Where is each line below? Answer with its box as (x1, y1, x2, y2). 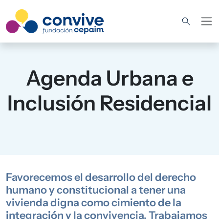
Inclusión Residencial (7, 90, 212, 116)
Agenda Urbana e (25, 66, 194, 91)
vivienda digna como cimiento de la (6, 196, 181, 209)
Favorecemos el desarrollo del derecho (6, 171, 196, 183)
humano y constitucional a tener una (6, 183, 186, 196)
